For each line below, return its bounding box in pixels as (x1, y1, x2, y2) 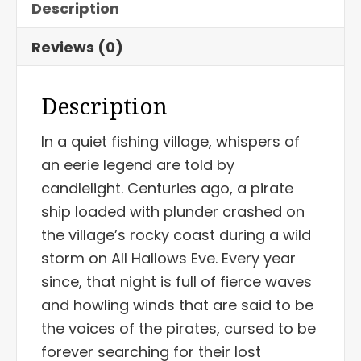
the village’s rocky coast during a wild (41, 224, 311, 245)
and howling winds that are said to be (41, 294, 313, 315)
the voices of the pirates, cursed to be (41, 317, 316, 338)
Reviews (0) (31, 36, 123, 57)
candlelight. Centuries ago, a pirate (41, 177, 293, 198)
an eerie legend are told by (41, 154, 234, 175)
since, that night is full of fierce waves (41, 271, 312, 292)
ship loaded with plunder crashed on (41, 201, 305, 222)
